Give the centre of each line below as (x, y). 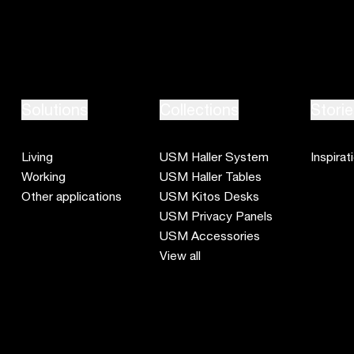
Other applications (72, 196)
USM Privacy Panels (217, 216)
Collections (200, 110)
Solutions (55, 110)
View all (181, 256)
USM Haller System (215, 157)
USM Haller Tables (211, 177)
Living (38, 157)
